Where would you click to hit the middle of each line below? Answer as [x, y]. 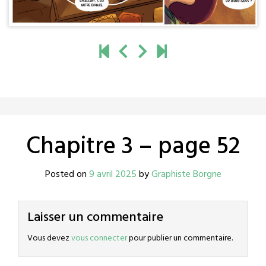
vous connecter [99, 239]
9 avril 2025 [113, 175]
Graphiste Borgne [186, 175]
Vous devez [49, 239]
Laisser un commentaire [95, 218]
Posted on [67, 175]
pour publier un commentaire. [180, 239]
